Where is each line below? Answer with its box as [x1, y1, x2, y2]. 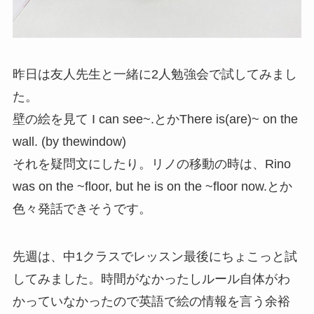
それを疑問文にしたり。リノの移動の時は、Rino [12, 156, 291, 171]
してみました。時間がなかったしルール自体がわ [12, 271, 290, 286]
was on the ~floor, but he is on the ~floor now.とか [12, 179, 292, 193]
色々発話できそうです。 [12, 201, 151, 216]
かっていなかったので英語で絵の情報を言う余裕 [12, 294, 290, 308]
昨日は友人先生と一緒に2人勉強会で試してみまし [12, 67, 297, 81]
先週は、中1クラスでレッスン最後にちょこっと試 [12, 249, 297, 264]
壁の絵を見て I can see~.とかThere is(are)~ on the [12, 111, 298, 126]
